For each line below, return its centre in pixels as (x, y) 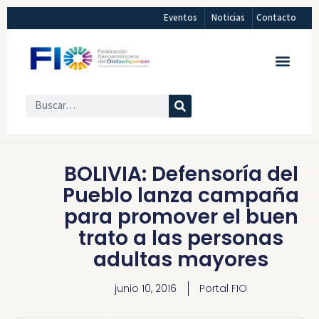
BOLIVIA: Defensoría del (181, 174)
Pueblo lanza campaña (181, 196)
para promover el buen (181, 217)
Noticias (229, 18)
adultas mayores (181, 260)
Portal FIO (223, 289)
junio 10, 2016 (146, 289)
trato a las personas (181, 239)
